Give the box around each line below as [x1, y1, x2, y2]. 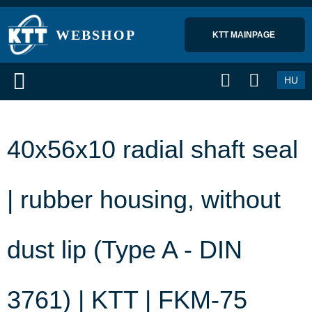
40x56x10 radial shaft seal [7, 135, 298, 164]
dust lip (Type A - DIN [7, 235, 242, 264]
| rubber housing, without [7, 185, 281, 214]
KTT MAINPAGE [212, 30, 277, 40]
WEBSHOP [56, 27, 136, 42]
